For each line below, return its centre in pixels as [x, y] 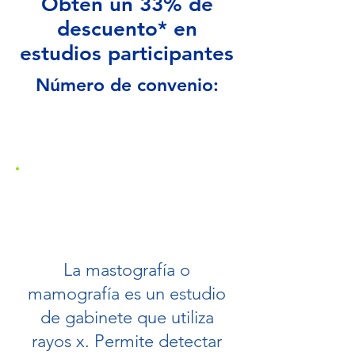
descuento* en [127, 29]
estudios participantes [127, 53]
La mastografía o [127, 270]
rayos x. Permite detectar [127, 341]
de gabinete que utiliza [127, 317]
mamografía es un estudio [127, 294]
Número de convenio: [127, 85]
